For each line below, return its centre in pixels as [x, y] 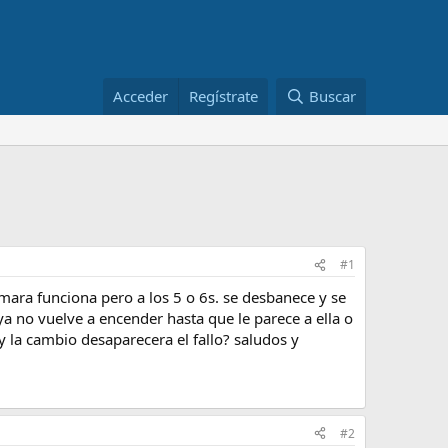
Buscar [332, 96]
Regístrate [224, 96]
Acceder [141, 96]
